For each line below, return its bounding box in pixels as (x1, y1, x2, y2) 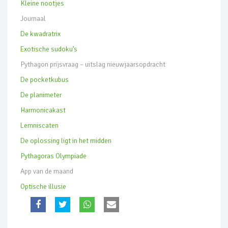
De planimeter (20, 90, 62, 99)
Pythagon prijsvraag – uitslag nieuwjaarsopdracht (20, 60, 165, 69)
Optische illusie (20, 182, 66, 191)
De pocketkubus (20, 75, 69, 84)
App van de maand (20, 166, 73, 176)
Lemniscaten (20, 121, 59, 130)
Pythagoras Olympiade (20, 151, 87, 160)
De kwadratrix (20, 29, 61, 38)
